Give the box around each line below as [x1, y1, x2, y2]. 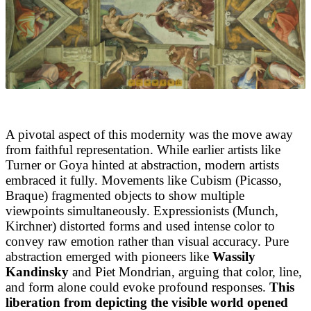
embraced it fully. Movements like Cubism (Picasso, [6, 172, 282, 187]
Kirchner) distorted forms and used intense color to [6, 218, 275, 233]
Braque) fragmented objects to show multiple [6, 187, 244, 203]
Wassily [212, 249, 255, 264]
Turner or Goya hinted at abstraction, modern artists [6, 157, 279, 172]
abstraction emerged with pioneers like [6, 249, 212, 264]
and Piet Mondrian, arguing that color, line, [69, 264, 302, 279]
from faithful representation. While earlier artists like [6, 142, 280, 157]
